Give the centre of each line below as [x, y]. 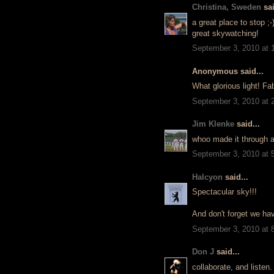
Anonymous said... [228, 71]
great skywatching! [225, 33]
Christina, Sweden [227, 7]
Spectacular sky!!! [224, 192]
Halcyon [207, 177]
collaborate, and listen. [232, 267]
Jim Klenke [213, 124]
